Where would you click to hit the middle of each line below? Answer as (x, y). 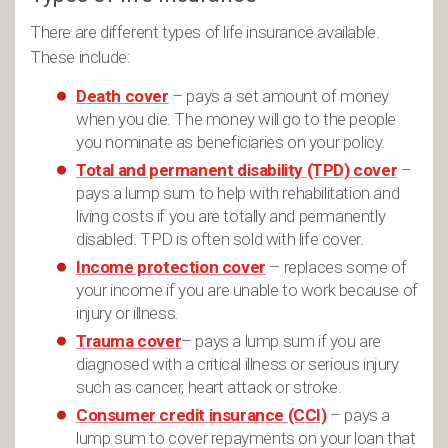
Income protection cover (171, 267)
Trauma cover (129, 341)
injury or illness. (127, 313)
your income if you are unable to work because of (247, 290)
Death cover (122, 96)
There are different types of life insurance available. (205, 32)
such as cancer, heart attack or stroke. (209, 387)
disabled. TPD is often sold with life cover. (220, 239)
